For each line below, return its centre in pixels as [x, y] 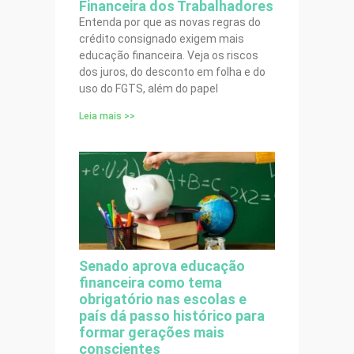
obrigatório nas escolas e [163, 299]
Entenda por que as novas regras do [170, 23]
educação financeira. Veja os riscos [169, 56]
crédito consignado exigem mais [162, 39]
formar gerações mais [152, 333]
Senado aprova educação [162, 266]
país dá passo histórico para [172, 316]
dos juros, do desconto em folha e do [172, 72]
